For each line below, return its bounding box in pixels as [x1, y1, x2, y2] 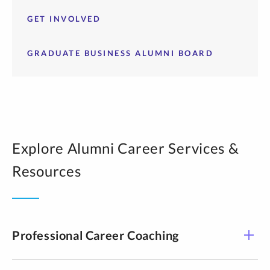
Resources [12, 162, 81, 180]
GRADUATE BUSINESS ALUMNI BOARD [27, 48, 213, 58]
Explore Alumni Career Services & [12, 139, 239, 157]
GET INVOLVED [27, 14, 101, 24]
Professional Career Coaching [12, 228, 179, 242]
